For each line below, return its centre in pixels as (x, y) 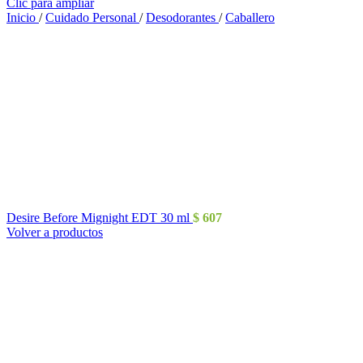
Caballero (250, 17)
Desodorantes (182, 17)
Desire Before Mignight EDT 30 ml (100, 218)
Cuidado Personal (92, 17)
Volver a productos (55, 232)
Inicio (23, 17)
